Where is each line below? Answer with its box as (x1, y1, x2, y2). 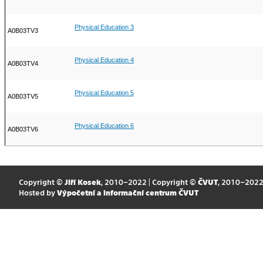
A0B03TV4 (8, 60, 38, 68)
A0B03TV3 (8, 27, 38, 35)
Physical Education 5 (75, 89, 134, 97)
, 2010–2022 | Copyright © (100, 177, 198, 187)
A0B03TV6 (8, 126, 38, 133)
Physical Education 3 (75, 23, 134, 31)
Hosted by (18, 188, 57, 197)
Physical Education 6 (75, 122, 134, 130)
